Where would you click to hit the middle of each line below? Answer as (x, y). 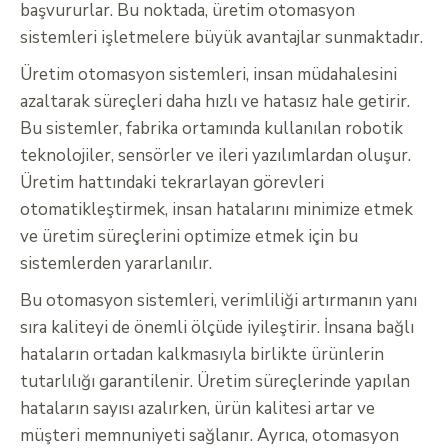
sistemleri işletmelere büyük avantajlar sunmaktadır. (221, 38)
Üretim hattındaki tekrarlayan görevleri (172, 183)
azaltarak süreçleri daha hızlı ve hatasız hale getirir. (215, 102)
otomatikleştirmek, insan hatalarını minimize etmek (216, 210)
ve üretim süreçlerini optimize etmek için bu (189, 237)
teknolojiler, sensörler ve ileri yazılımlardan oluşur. (215, 156)
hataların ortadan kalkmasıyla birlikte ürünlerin (202, 355)
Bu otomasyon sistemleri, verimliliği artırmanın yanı (218, 301)
